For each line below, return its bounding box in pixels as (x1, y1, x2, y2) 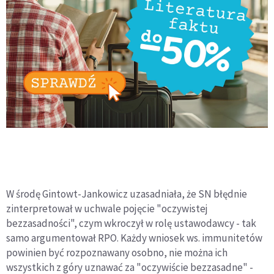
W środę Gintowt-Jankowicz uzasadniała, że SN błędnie (6, 187, 247, 201)
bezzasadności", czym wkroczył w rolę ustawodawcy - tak (6, 216, 256, 230)
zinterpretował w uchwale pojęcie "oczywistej (6, 201, 208, 215)
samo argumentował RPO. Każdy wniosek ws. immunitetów (6, 231, 262, 245)
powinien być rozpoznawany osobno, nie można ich (6, 245, 228, 259)
